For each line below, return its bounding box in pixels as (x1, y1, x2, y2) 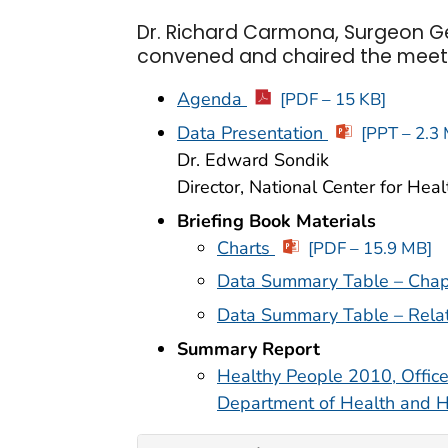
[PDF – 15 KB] (279, 88, 386, 111)
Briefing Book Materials (177, 208, 376, 233)
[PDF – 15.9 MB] (307, 236, 432, 260)
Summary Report (177, 336, 320, 361)
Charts (217, 235, 275, 260)
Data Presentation (177, 120, 328, 145)
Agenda (177, 87, 247, 111)
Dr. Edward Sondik (177, 147, 329, 172)
